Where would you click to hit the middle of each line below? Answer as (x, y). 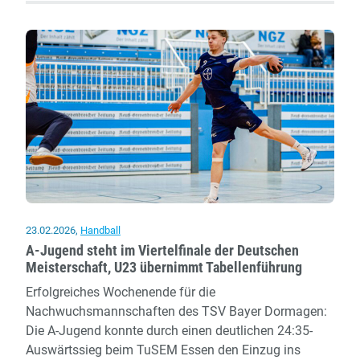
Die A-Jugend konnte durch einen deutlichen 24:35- (169, 330)
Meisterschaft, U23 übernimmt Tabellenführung (164, 267)
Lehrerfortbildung (151, 28)
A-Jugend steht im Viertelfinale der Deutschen (162, 250)
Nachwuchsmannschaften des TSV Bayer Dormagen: (176, 311)
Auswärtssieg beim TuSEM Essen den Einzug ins (163, 350)
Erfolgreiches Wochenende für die (121, 292)
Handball (100, 230)
